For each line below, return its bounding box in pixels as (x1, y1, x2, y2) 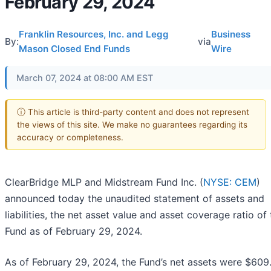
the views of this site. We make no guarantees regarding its (17, 119, 247, 129)
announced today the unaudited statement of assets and (5, 192, 264, 205)
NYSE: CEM (203, 176, 256, 189)
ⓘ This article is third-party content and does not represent (17, 106, 249, 117)
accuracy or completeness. (17, 132, 123, 142)
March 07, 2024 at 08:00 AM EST (16, 73, 153, 83)
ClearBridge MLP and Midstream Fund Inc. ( (5, 176, 203, 189)
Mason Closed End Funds (19, 43, 130, 54)
